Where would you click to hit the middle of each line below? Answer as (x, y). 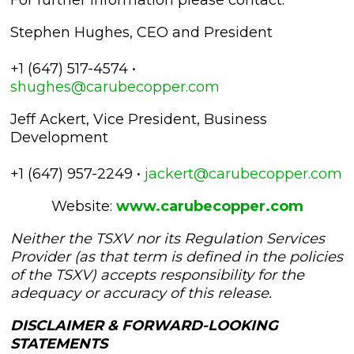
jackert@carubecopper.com (243, 173)
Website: (83, 206)
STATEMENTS (59, 343)
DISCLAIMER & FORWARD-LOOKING (144, 325)
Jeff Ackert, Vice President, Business (139, 119)
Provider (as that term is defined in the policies (177, 256)
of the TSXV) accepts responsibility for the (157, 275)
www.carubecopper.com (209, 206)
